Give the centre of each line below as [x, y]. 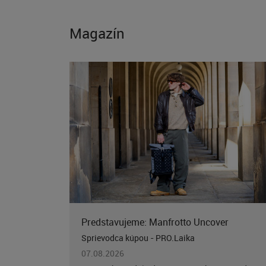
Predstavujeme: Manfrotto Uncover [155, 222]
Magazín [97, 34]
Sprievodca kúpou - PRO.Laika [138, 238]
